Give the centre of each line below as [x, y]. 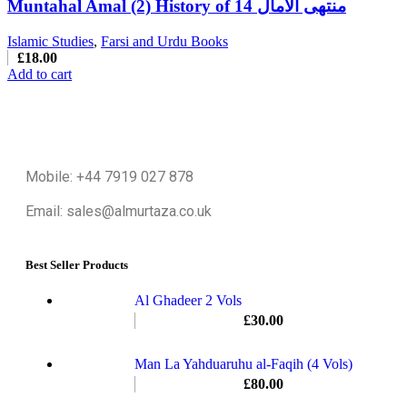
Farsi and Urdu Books [164, 41]
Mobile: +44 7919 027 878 [109, 176]
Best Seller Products [77, 265]
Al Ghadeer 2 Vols [188, 301]
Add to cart [40, 74]
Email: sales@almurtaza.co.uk [119, 211]
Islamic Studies [50, 41]
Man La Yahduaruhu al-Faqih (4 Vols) [243, 364]
